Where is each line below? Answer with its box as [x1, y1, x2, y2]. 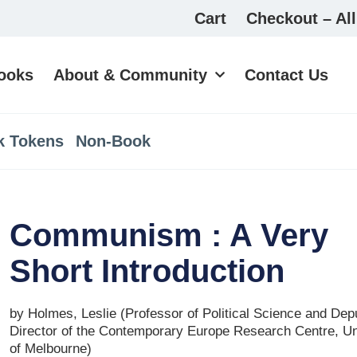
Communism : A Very [9, 218, 328, 253]
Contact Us [245, 66, 328, 84]
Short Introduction [9, 253, 284, 289]
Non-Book [76, 132, 151, 151]
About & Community [53, 66, 207, 84]
